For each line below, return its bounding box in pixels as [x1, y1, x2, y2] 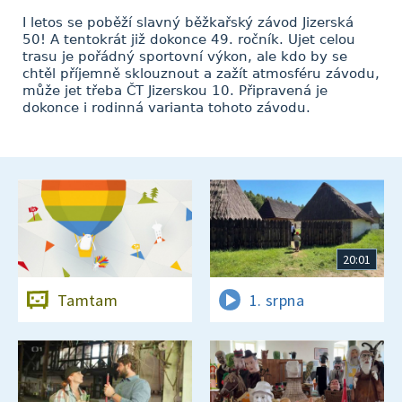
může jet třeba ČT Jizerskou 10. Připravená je [22, 83, 328, 99]
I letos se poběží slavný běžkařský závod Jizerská [22, 14, 354, 31]
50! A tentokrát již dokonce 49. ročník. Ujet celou [22, 31, 355, 48]
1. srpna [249, 289, 304, 310]
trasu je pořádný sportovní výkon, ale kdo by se [22, 48, 347, 65]
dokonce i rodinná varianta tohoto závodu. [22, 100, 310, 116]
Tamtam [57, 289, 118, 310]
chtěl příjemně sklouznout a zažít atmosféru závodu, [22, 66, 380, 82]
